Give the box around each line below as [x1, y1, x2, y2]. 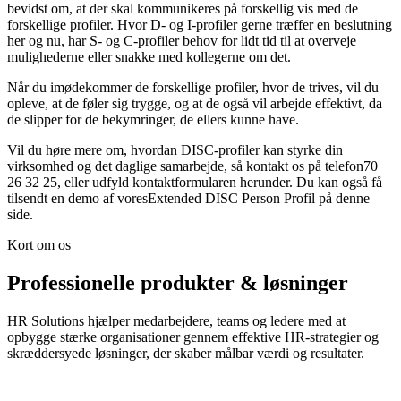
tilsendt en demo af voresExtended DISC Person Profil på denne [7, 190, 370, 206]
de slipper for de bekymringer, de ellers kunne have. [7, 111, 299, 127]
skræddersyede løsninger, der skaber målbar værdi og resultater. [7, 345, 364, 361]
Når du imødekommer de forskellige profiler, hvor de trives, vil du [7, 79, 379, 95]
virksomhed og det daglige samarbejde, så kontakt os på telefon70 [7, 158, 378, 174]
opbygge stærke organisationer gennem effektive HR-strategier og [7, 328, 379, 345]
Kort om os [7, 236, 71, 252]
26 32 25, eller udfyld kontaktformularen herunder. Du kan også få [7, 174, 382, 190]
